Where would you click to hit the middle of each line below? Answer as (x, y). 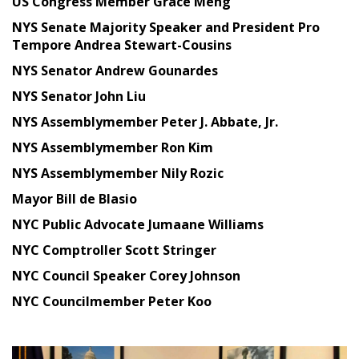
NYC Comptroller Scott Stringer (114, 250)
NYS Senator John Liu (79, 96)
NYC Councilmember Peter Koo (112, 301)
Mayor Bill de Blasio (75, 198)
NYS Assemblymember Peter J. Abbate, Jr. (145, 121)
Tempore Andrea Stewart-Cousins (122, 44)
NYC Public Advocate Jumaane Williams (138, 224)
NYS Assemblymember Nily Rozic (118, 173)
